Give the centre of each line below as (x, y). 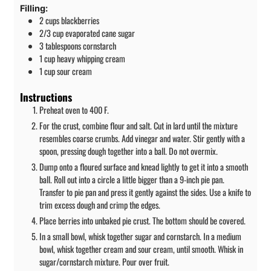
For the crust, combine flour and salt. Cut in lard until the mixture (139, 126)
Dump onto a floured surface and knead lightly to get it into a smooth (144, 167)
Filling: (34, 8)
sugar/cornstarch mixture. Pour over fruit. (104, 262)
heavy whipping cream (91, 59)
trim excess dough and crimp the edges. (100, 205)
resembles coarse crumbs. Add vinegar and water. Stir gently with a (142, 139)
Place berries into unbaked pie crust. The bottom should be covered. (142, 221)
